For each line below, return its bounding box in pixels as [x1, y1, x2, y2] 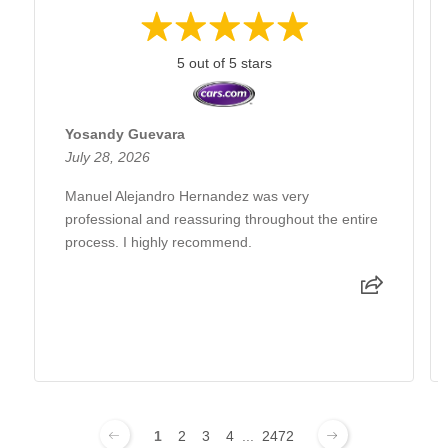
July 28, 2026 [65, 149, 150, 166]
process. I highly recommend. [65, 234, 252, 251]
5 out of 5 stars [176, 55, 272, 72]
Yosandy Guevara [65, 126, 185, 143]
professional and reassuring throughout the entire [65, 211, 378, 228]
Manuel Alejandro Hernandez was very [65, 188, 309, 205]
